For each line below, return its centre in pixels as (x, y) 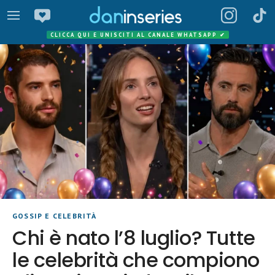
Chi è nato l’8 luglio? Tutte (134, 238)
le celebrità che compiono (136, 260)
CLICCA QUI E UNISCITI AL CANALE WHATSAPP (135, 35)
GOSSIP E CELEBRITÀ (55, 216)
